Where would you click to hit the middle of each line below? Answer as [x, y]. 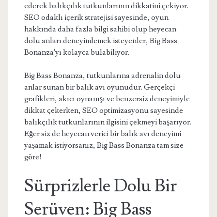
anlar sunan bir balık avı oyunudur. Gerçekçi [99, 87]
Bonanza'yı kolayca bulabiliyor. [77, 52]
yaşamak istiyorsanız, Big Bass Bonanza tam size [104, 145]
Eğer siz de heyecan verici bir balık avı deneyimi [102, 134]
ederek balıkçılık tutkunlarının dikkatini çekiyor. [106, 6]
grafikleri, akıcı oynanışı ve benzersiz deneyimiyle [107, 99]
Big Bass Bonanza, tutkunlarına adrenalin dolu [102, 76]
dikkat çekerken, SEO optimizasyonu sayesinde [103, 110]
